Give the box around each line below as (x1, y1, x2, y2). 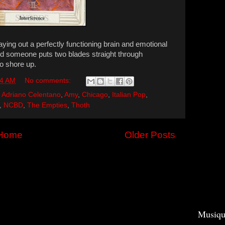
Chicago (82, 90, 108, 98)
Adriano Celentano (2, 90, 61, 98)
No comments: (24, 77, 73, 85)
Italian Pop (112, 90, 146, 98)
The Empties (27, 101, 67, 109)
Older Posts (125, 129, 175, 140)
